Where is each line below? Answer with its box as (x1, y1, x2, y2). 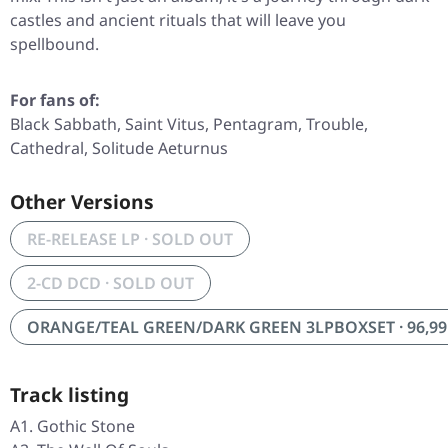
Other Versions (10, 188, 154, 216)
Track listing (10, 381, 129, 409)
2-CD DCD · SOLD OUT (27, 272, 194, 295)
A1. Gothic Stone (10, 415, 135, 438)
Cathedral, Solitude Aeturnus (10, 137, 228, 160)
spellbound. (10, 33, 99, 56)
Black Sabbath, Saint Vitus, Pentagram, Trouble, (10, 113, 368, 136)
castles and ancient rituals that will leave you (10, 9, 346, 32)
